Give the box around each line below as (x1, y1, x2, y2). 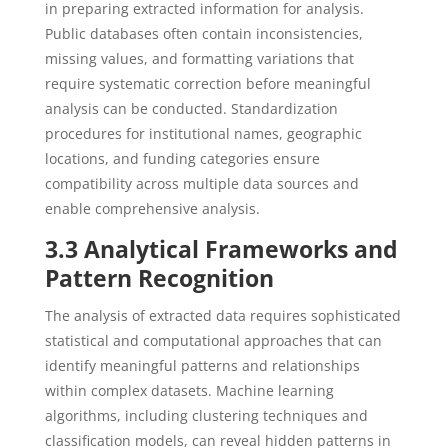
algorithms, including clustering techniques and (44, 406, 368, 425)
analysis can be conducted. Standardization (44, 99, 338, 118)
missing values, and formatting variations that (44, 49, 354, 68)
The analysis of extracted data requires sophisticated (44, 306, 401, 325)
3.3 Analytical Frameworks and (44, 233, 398, 265)
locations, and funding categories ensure (44, 149, 320, 168)
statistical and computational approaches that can (44, 331, 382, 350)
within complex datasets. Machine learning (44, 381, 334, 400)
